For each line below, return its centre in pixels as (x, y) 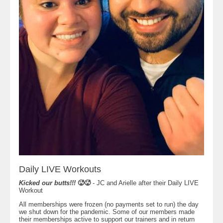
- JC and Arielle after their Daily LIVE (146, 183)
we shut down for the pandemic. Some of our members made (107, 212)
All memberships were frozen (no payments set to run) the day (109, 204)
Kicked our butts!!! (48, 183)
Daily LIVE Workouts (60, 169)
